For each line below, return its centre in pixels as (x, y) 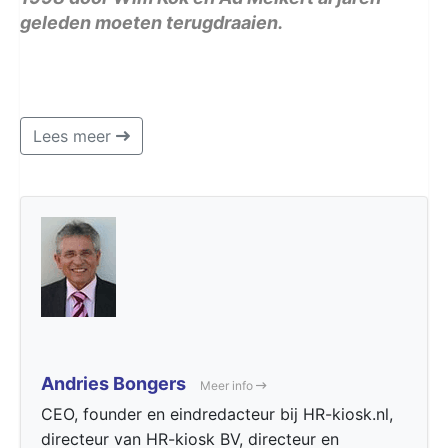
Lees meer (74, 135)
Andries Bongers (115, 383)
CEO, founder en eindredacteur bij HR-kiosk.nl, (217, 413)
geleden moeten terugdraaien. (151, 22)
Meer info (228, 385)
